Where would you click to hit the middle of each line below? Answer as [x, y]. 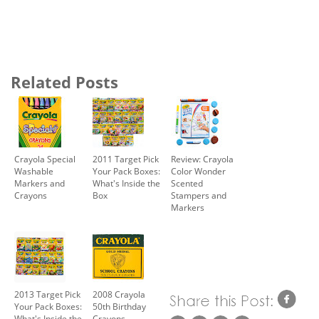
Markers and [40, 183]
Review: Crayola [202, 159]
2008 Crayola [119, 294]
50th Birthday [119, 306]
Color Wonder [198, 171]
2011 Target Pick [126, 159]
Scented [187, 183]
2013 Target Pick [47, 294]
